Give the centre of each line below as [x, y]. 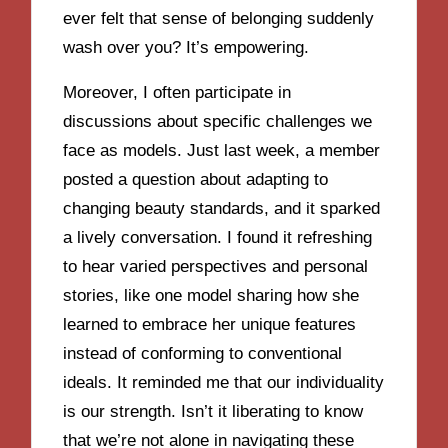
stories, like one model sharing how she [211, 295]
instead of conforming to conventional [203, 353]
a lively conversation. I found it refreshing [218, 237]
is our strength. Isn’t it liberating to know [213, 411]
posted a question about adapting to [196, 179]
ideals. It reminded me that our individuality [224, 382]
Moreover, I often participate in [177, 92]
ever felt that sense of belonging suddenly [219, 19]
